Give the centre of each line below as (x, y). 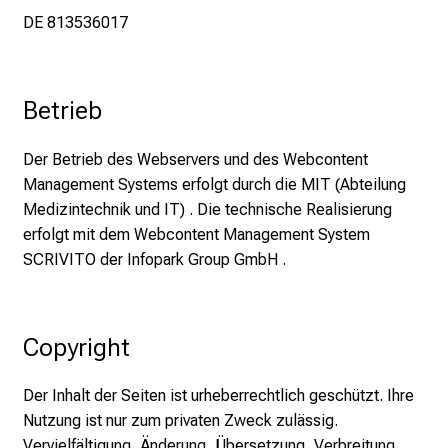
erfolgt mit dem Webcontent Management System (196, 234)
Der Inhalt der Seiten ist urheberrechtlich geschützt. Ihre (218, 395)
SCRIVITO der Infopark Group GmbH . (154, 259)
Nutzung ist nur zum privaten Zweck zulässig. (180, 420)
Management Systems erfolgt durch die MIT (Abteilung (214, 184)
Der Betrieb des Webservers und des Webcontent (195, 159)
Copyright (76, 346)
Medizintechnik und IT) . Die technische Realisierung (207, 209)
